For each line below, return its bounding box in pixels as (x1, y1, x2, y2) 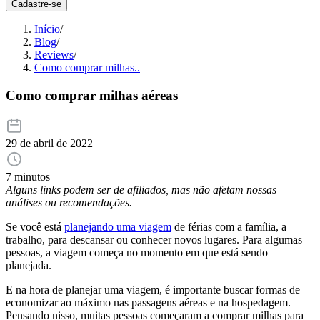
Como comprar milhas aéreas (6, 87, 178, 103)
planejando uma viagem (64, 221, 171, 234)
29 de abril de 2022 (6, 137, 93, 150)
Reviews (34, 49, 74, 61)
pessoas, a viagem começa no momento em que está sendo (6, 246, 268, 259)
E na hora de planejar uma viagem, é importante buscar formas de (6, 284, 300, 296)
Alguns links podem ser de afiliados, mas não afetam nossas (6, 184, 276, 196)
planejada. (6, 259, 51, 272)
